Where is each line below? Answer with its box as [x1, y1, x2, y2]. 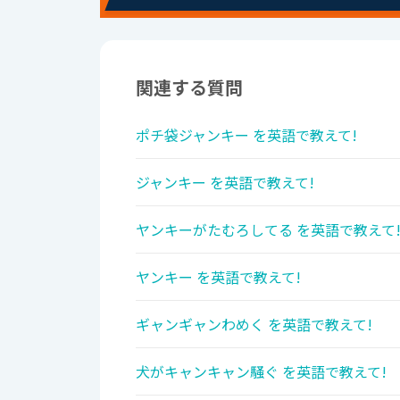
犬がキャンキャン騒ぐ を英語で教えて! [136, 360, 387, 382]
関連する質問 [136, 73, 243, 100]
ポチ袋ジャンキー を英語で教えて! [136, 123, 357, 146]
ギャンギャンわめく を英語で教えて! [136, 312, 372, 335]
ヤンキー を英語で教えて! [136, 265, 301, 287]
